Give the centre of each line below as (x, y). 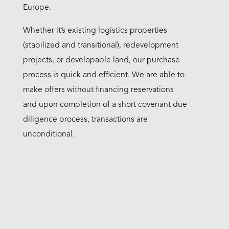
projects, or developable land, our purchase (101, 60)
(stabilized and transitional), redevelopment (100, 45)
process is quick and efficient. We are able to (104, 75)
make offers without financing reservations (98, 90)
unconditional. (49, 134)
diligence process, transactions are (85, 119)
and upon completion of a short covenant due (105, 105)
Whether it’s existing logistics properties (95, 30)
